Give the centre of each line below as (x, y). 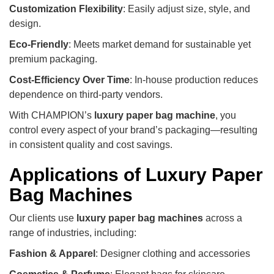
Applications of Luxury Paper (136, 174)
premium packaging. (53, 59)
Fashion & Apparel (52, 253)
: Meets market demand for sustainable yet (160, 44)
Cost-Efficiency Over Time (69, 80)
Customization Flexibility (66, 9)
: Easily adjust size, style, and (187, 9)
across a (223, 218)
